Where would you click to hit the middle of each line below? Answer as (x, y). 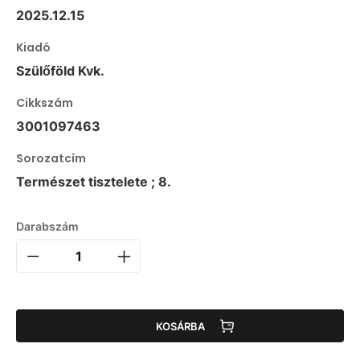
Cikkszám (45, 103)
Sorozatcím (51, 159)
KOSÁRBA (180, 326)
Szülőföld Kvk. (60, 71)
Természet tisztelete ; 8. (94, 182)
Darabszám (47, 227)
